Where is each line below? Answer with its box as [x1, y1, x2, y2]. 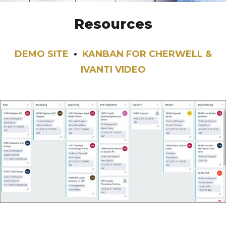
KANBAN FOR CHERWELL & [82, 48, 212, 60]
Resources [74, 16, 152, 33]
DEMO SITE [14, 48, 69, 60]
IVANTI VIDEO [80, 64, 146, 76]
